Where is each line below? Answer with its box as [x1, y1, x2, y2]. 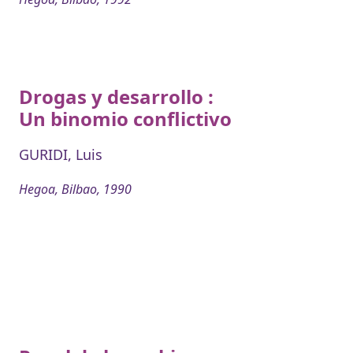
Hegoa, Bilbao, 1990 [19, 180, 132, 199]
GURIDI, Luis [19, 145, 102, 165]
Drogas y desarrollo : [19, 84, 214, 110]
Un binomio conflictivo [19, 106, 232, 132]
